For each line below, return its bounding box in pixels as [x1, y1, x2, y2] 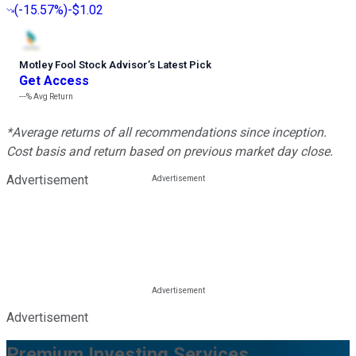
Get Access [19, 73, 89, 89]
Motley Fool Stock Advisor [19, 59, 148, 72]
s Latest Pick [149, 59, 211, 72]
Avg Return [32, 92, 73, 102]
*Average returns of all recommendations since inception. [6, 125, 327, 141]
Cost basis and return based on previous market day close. [6, 144, 333, 160]
